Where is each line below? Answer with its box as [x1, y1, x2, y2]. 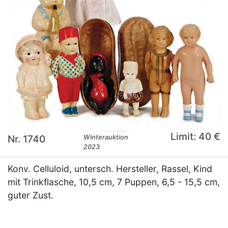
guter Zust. [8, 189, 53, 201]
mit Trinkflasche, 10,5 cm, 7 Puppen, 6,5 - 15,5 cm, [8, 176, 220, 187]
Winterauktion [83, 133, 129, 141]
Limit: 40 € [170, 130, 220, 142]
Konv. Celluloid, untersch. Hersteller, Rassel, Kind [8, 163, 212, 174]
